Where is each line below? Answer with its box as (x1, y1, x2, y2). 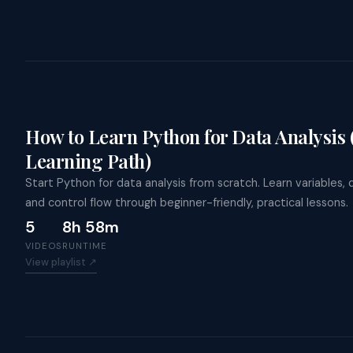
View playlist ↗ (25, 255, 97, 269)
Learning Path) (25, 148, 151, 174)
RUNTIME (62, 240, 107, 252)
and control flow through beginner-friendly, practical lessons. (25, 195, 348, 210)
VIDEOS (25, 240, 63, 252)
